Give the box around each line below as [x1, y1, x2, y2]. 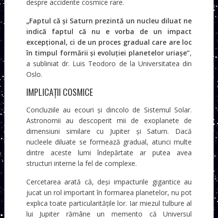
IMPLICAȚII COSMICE [26, 85, 93, 98]
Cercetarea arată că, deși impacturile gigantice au [26, 177, 192, 186]
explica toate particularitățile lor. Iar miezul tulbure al [26, 198, 192, 208]
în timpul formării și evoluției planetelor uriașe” [26, 48, 190, 57]
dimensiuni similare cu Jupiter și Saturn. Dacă [26, 126, 192, 136]
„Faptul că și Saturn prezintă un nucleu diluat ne [26, 16, 192, 25]
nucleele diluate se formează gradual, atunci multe [26, 137, 192, 146]
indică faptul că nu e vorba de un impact [26, 26, 192, 36]
